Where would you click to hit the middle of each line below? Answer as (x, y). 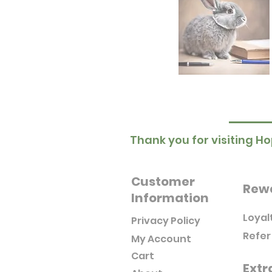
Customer (163, 181)
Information (170, 198)
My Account (161, 239)
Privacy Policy (166, 220)
